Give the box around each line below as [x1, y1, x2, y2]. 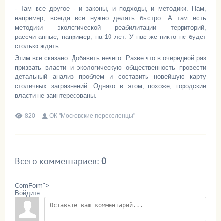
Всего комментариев [15, 155, 97, 167]
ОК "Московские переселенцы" [49, 112, 135, 119]
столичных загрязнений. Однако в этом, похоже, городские [15, 82, 206, 90]
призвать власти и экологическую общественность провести [15, 64, 206, 71]
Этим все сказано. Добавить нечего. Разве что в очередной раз [15, 54, 206, 62]
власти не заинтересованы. [15, 92, 97, 99]
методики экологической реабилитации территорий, [15, 24, 206, 31]
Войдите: [15, 189, 42, 197]
